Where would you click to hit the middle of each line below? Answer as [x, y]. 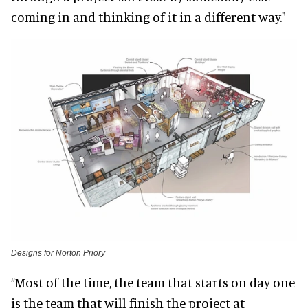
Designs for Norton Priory [58, 253]
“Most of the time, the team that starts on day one [153, 283]
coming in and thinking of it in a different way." [148, 16]
